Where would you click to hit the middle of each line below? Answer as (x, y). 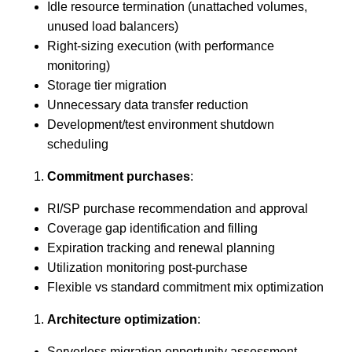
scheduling (78, 144)
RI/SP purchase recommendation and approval (178, 208)
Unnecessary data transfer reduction (148, 104)
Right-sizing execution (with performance (161, 46)
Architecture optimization (122, 319)
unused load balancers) (113, 26)
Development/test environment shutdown (161, 124)
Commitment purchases (119, 176)
